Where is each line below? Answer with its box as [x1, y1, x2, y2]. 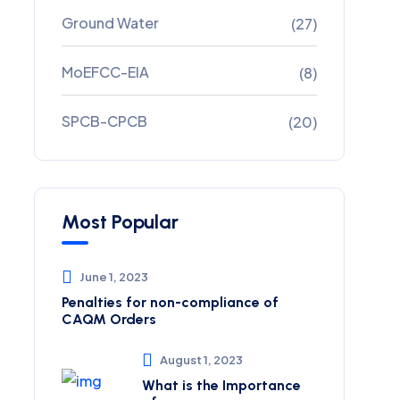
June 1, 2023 [79, 270, 148, 284]
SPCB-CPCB [62, 112, 147, 130]
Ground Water [62, 13, 159, 32]
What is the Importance [142, 377, 301, 394]
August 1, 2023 [160, 353, 243, 367]
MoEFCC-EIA [62, 62, 149, 81]
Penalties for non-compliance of [62, 294, 279, 311]
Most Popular [62, 210, 179, 234]
